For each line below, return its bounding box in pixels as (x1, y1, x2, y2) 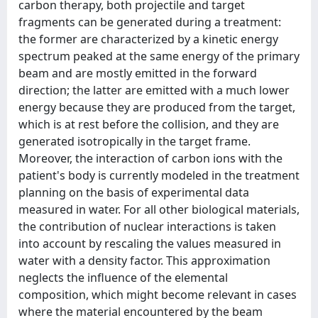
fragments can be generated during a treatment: (18, 14, 281, 30)
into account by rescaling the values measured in (18, 236, 281, 251)
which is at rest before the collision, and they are (18, 116, 279, 132)
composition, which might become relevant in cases (18, 287, 297, 302)
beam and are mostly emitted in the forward (18, 65, 257, 81)
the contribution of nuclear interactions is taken (18, 219, 276, 234)
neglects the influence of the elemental (18, 270, 228, 285)
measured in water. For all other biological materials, (18, 202, 300, 217)
